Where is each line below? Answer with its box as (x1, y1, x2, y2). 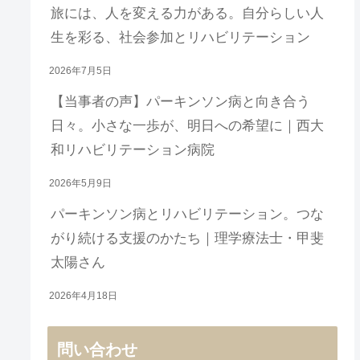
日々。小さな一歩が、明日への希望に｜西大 (51, 117, 325, 133)
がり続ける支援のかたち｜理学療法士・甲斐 (51, 230, 325, 246)
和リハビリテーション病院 (51, 141, 215, 157)
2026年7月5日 (49, 64, 112, 76)
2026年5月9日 (49, 177, 112, 189)
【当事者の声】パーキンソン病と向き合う (51, 93, 311, 109)
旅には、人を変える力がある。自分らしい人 (51, 5, 325, 21)
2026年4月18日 (49, 289, 118, 301)
